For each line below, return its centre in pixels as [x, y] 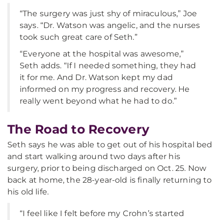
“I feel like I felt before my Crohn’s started [102, 213]
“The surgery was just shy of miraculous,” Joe [109, 14]
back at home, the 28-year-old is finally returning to [110, 180]
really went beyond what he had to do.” [98, 101]
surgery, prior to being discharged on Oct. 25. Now [107, 168]
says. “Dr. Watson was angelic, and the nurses [110, 25]
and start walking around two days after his [94, 156]
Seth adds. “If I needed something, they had [108, 66]
